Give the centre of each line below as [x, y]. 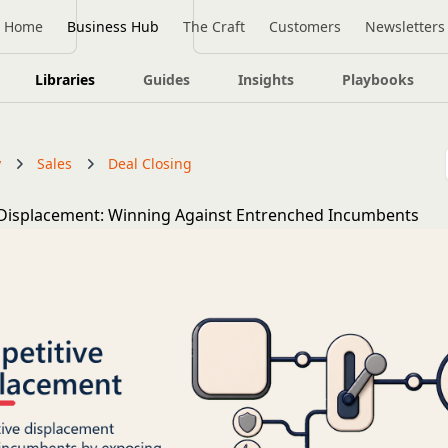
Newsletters [404, 26]
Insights [265, 79]
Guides [166, 79]
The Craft [213, 26]
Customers [304, 26]
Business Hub [112, 26]
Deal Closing [150, 163]
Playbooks [377, 79]
